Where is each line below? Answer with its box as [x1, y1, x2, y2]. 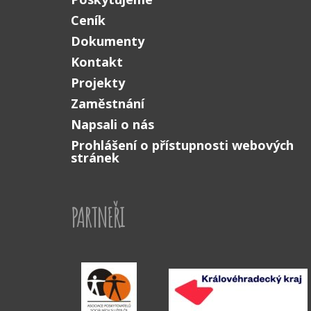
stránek [71, 149, 119, 166]
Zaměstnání [71, 95, 144, 112]
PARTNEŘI [71, 200, 126, 235]
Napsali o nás [71, 116, 154, 133]
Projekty [71, 74, 125, 91]
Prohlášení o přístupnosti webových [71, 137, 294, 153]
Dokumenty [71, 33, 144, 49]
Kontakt [71, 53, 123, 70]
